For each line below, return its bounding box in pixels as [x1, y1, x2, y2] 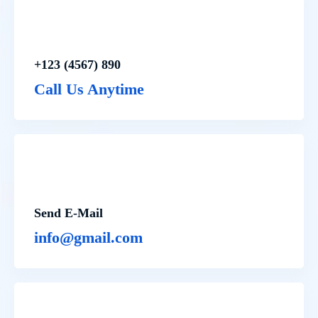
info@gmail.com [34, 229, 143, 247]
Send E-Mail [34, 206, 103, 221]
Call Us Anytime [34, 80, 144, 99]
